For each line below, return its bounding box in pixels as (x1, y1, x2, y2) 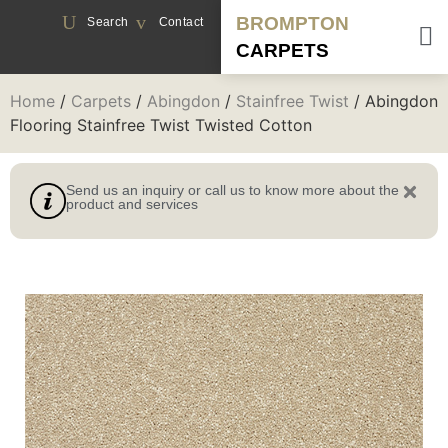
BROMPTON (236, 13, 350, 34)
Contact (158, 15, 204, 29)
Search (87, 15, 129, 29)
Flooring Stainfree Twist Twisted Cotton (10, 115, 312, 135)
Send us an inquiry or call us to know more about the (66, 182, 400, 198)
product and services (66, 196, 199, 212)
